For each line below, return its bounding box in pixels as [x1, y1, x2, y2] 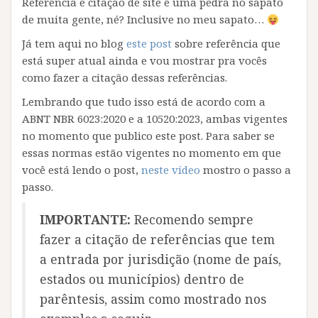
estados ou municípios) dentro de [40, 270, 244, 287]
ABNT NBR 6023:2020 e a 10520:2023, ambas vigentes [22, 111, 287, 126]
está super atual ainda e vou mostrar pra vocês [22, 53, 267, 67]
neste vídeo [141, 163, 200, 177]
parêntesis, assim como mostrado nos [40, 290, 266, 307]
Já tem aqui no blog [22, 36, 126, 50]
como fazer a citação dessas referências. [22, 70, 227, 84]
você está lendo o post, [22, 163, 141, 177]
